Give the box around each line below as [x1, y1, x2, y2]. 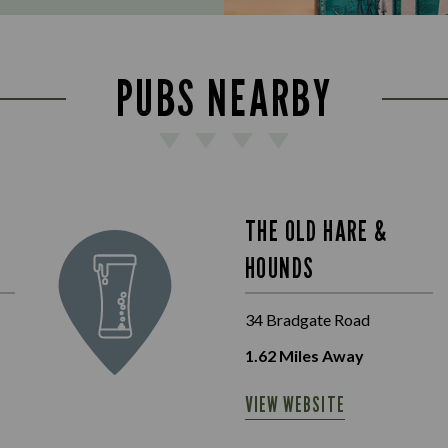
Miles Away [276, 345, 364, 365]
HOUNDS [245, 250, 315, 285]
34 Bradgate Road [245, 309, 370, 329]
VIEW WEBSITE [245, 391, 345, 417]
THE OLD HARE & [245, 213, 388, 248]
